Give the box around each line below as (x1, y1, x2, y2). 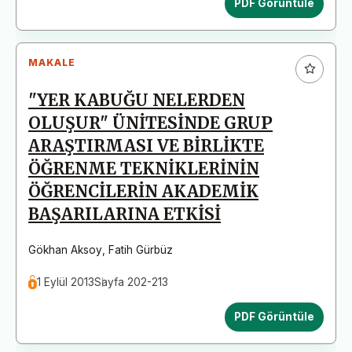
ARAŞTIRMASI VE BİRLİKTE (28, 135, 264, 156)
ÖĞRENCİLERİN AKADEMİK (28, 181, 258, 202)
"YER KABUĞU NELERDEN (28, 90, 245, 111)
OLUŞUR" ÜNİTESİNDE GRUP (28, 112, 273, 134)
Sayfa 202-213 (94, 275, 169, 288)
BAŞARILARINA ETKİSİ (28, 203, 221, 225)
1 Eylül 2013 (37, 275, 95, 288)
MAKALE (28, 56, 75, 68)
